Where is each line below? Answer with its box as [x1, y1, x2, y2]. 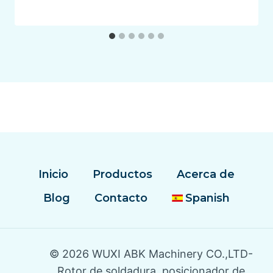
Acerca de [176, 168, 235, 182]
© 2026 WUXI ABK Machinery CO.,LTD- [49, 247, 253, 261]
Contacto [94, 191, 147, 205]
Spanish [185, 191, 230, 205]
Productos [93, 168, 152, 182]
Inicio [38, 168, 69, 182]
